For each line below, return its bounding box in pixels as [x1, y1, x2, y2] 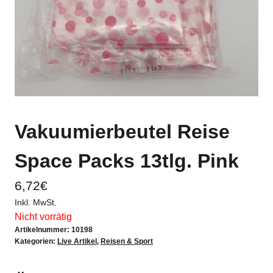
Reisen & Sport [101, 237, 153, 246]
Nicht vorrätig [15, 211, 72, 222]
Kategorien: [15, 237, 57, 246]
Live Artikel [57, 237, 97, 246]
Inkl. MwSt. [15, 198, 57, 208]
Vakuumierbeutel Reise [15, 121, 230, 143]
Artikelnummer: [15, 225, 71, 235]
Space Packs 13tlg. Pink [15, 150, 239, 172]
